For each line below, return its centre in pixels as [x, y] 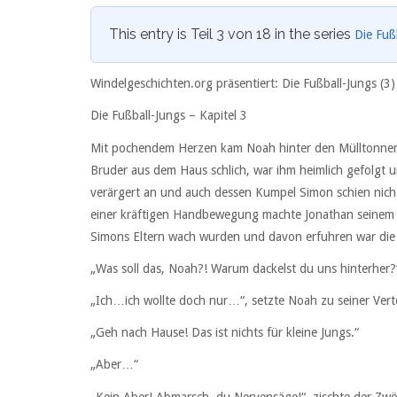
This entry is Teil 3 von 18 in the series [232, 34]
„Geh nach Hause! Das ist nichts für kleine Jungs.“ [225, 333]
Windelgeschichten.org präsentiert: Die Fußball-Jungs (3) [243, 84]
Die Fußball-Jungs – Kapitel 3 [169, 116]
